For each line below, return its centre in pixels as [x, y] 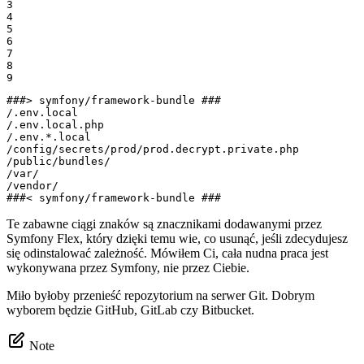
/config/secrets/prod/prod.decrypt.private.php [153, 149]
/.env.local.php [55, 124]
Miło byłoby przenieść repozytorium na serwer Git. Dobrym [160, 295]
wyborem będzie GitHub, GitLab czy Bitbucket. [130, 310]
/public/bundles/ [58, 161]
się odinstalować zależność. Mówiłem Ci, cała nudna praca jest [167, 253]
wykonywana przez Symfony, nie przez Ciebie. [128, 267]
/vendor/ [32, 185]
